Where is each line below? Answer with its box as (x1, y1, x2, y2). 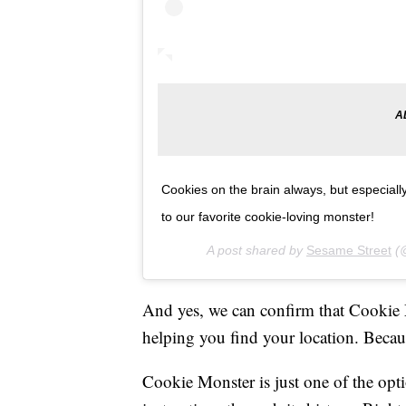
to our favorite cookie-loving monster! (161, 209, 374, 225)
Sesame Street (306, 243, 391, 258)
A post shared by (207, 243, 306, 258)
